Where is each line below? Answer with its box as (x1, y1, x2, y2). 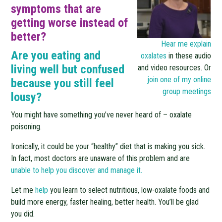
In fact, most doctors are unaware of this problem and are (11, 154, 190, 163)
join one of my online (147, 75, 211, 84)
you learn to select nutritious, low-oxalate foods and (48, 185, 210, 195)
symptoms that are (11, 2, 102, 16)
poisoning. (11, 122, 42, 131)
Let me (11, 185, 36, 195)
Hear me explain (161, 39, 211, 49)
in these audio (166, 51, 211, 60)
